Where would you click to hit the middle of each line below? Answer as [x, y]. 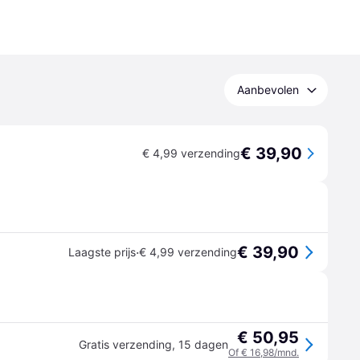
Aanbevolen [268, 90]
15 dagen [203, 344]
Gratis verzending [125, 344]
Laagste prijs [102, 252]
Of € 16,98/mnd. [264, 352]
